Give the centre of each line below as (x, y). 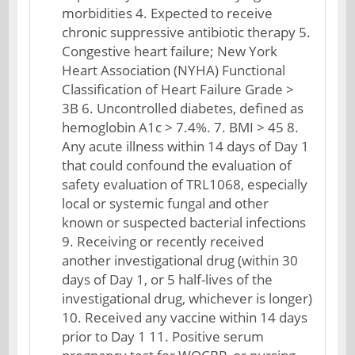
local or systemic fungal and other (166, 203)
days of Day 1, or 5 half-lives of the (168, 279)
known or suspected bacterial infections (184, 222)
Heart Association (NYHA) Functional (174, 70)
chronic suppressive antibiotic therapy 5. (187, 32)
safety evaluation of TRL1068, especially (185, 184)
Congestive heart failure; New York (170, 51)
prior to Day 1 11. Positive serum (163, 336)
